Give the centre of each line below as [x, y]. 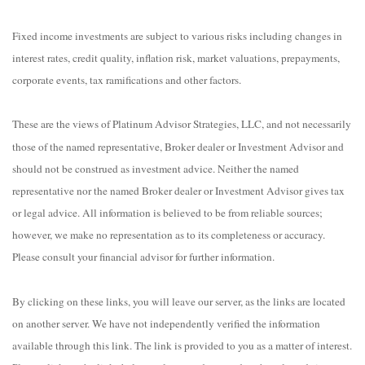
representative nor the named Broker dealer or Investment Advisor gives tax [178, 191]
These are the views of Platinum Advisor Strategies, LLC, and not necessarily [182, 124]
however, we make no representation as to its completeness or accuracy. [169, 235]
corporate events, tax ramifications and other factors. [127, 80]
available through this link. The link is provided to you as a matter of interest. [182, 346]
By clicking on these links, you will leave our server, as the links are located [179, 301]
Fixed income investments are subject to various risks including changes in [177, 35]
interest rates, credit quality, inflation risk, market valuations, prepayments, [176, 57]
